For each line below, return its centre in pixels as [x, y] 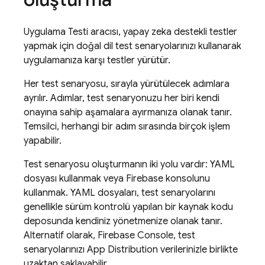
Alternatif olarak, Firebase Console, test [109, 235]
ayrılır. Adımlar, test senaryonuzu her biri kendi [122, 98]
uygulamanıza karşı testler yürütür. [97, 60]
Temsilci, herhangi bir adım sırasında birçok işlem [127, 127]
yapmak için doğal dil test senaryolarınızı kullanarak [132, 46]
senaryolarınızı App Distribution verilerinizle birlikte [131, 250]
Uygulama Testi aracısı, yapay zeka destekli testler [130, 32]
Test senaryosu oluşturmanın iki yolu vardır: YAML [129, 164]
